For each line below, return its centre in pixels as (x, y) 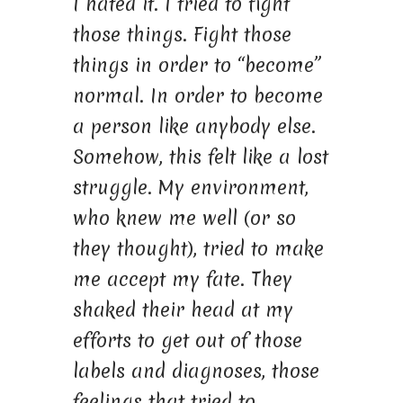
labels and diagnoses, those (196, 371)
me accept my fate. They (182, 279)
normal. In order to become (197, 95)
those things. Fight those (182, 34)
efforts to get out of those (187, 340)
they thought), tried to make (198, 248)
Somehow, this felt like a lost (200, 157)
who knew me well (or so (184, 218)
